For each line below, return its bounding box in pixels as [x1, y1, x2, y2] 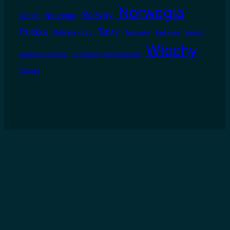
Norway [80, 9, 113, 20]
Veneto [184, 28, 204, 36]
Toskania [124, 28, 150, 36]
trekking [155, 28, 179, 36]
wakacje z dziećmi [18, 50, 67, 57]
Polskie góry [53, 28, 92, 36]
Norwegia [118, 3, 184, 22]
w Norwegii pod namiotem [72, 50, 141, 57]
